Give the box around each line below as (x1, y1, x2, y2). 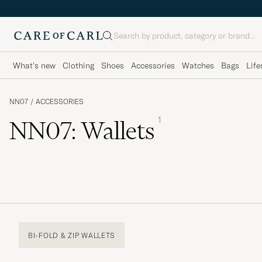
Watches (182, 60, 214, 71)
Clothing (63, 60, 94, 71)
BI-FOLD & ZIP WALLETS (28, 230, 116, 240)
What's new (13, 60, 56, 71)
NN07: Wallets (9, 116, 154, 146)
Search (102, 35, 133, 47)
